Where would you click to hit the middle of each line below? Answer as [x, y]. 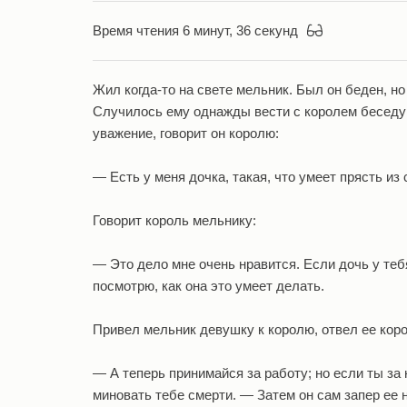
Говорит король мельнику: [174, 220]
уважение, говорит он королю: [186, 133]
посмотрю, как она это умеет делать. [208, 286]
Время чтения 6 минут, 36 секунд [195, 30]
